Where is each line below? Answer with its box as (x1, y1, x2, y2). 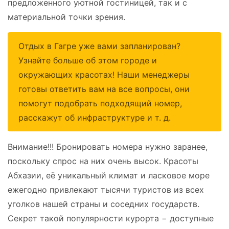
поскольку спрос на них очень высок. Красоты (8, 155, 198, 166)
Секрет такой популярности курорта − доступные (8, 213, 214, 223)
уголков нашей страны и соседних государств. (8, 198, 199, 209)
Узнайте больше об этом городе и (18, 55, 157, 65)
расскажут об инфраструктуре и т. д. (18, 112, 171, 123)
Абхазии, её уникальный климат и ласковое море (8, 170, 210, 180)
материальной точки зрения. (8, 11, 125, 22)
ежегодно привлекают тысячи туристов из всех (8, 184, 204, 195)
